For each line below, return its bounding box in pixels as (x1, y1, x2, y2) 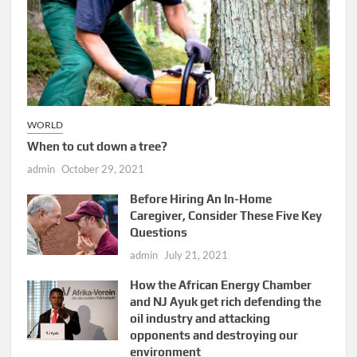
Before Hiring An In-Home (130, 192, 273, 206)
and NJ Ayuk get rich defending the (130, 295, 322, 309)
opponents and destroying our (130, 328, 299, 343)
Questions (130, 226, 188, 240)
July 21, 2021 (164, 249, 229, 262)
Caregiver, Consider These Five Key (130, 209, 323, 223)
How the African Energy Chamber (130, 278, 312, 292)
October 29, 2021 (61, 163, 145, 176)
